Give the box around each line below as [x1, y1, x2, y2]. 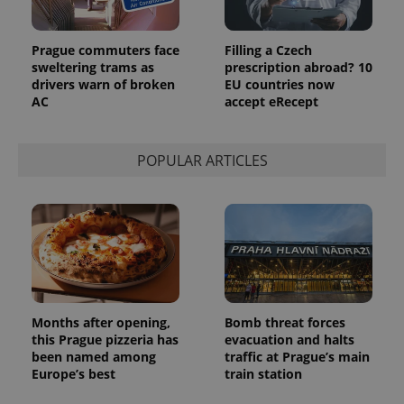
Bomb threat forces [225, 313, 345, 331]
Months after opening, [32, 313, 170, 331]
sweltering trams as [32, 59, 154, 77]
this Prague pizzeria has [32, 330, 179, 348]
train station [225, 364, 302, 382]
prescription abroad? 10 [225, 59, 372, 77]
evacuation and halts [225, 330, 354, 348]
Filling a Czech [225, 41, 312, 60]
